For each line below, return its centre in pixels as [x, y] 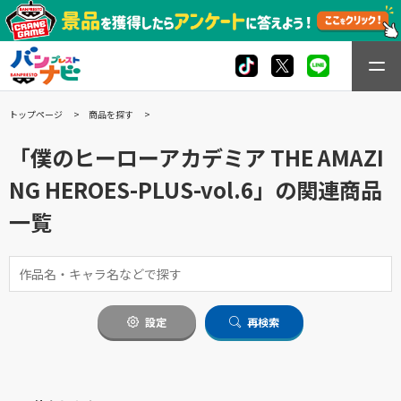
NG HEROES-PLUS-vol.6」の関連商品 [196, 189]
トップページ [36, 114]
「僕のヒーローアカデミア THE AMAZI [196, 157]
